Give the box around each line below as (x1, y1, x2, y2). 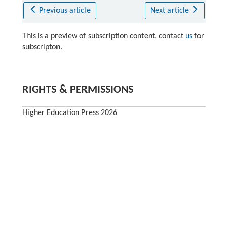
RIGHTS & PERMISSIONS (22, 84, 133, 96)
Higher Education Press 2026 (22, 109, 117, 118)
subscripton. (22, 43, 62, 52)
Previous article (39, 7, 91, 15)
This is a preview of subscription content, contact (22, 32, 185, 41)
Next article (150, 7, 191, 15)
